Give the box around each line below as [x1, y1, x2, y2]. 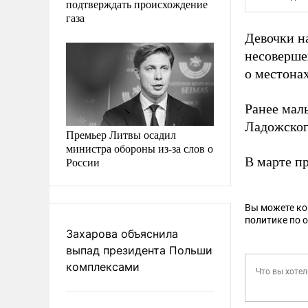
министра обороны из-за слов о [66, 140, 213, 155]
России [66, 154, 100, 169]
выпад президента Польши [66, 243, 212, 257]
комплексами [66, 259, 140, 274]
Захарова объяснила [66, 226, 178, 241]
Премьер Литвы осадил [66, 126, 176, 142]
